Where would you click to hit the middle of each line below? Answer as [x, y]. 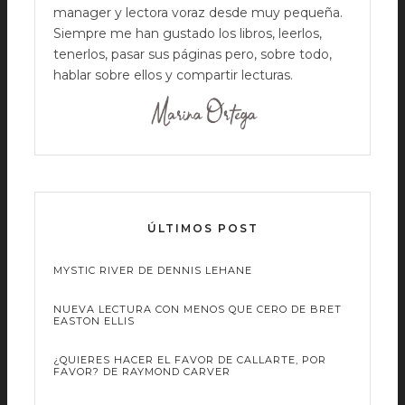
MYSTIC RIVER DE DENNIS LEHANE [153, 270]
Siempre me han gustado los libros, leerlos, [188, 33]
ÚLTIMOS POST [202, 228]
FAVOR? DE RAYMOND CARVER [142, 371]
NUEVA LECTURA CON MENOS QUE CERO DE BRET [198, 309]
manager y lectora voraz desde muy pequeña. [198, 13]
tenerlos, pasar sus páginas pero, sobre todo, [193, 54]
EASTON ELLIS [94, 320]
